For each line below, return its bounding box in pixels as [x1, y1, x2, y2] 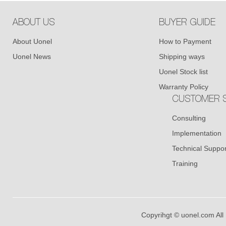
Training [172, 159, 198, 168]
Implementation [172, 129, 221, 138]
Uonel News [12, 52, 51, 61]
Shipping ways [158, 52, 205, 61]
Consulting [172, 114, 206, 123]
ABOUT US [12, 19, 55, 28]
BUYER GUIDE [158, 19, 215, 28]
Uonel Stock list [158, 68, 208, 76]
